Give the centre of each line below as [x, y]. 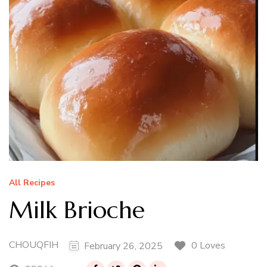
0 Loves [208, 245]
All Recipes [32, 182]
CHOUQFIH [34, 245]
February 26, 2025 [123, 246]
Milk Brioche [77, 209]
